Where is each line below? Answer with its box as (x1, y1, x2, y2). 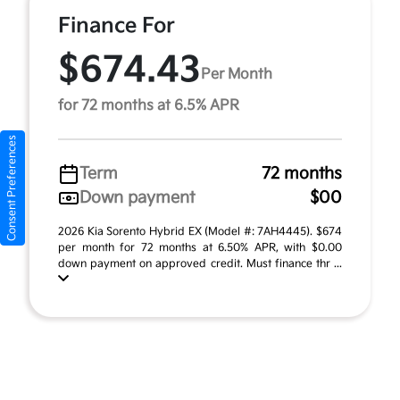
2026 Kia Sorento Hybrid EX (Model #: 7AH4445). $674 (58, 225, 342, 238)
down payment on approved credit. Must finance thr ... (58, 257, 342, 271)
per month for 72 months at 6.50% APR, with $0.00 (58, 241, 342, 254)
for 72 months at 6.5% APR (58, 97, 239, 114)
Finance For (58, 13, 175, 38)
